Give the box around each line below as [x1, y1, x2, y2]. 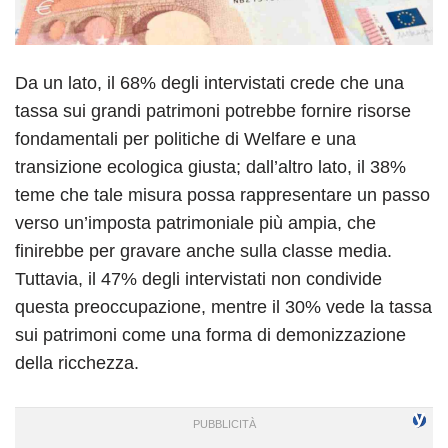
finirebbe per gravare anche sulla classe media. [15, 240, 392, 261]
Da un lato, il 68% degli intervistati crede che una [15, 72, 404, 93]
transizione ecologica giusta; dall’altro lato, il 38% [15, 156, 406, 177]
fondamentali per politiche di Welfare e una [15, 128, 356, 149]
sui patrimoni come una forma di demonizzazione [15, 324, 406, 345]
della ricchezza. [15, 352, 139, 373]
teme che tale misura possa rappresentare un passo [15, 184, 430, 205]
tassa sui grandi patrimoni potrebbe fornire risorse [15, 100, 411, 121]
